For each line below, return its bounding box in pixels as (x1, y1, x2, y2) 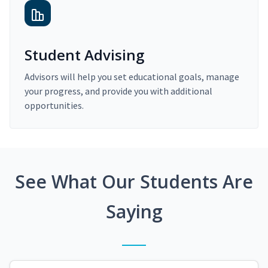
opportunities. (25, 99, 84, 112)
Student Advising (25, 45, 144, 65)
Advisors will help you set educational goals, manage (25, 71, 239, 83)
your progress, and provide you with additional (25, 85, 212, 98)
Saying (105, 199, 163, 224)
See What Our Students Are (15, 169, 253, 194)
